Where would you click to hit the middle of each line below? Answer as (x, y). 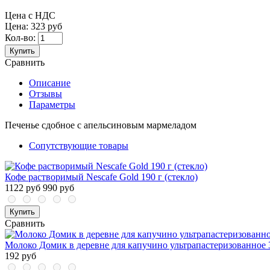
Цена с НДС (30, 16)
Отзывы (46, 94)
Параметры (52, 105)
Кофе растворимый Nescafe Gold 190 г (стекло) (101, 177)
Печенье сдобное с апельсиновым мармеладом (101, 125)
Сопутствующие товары (79, 146)
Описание (50, 83)
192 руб (20, 256)
